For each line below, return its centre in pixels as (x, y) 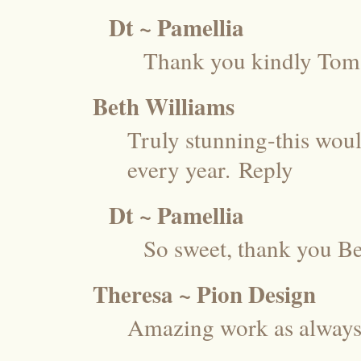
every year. (179, 168)
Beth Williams (164, 106)
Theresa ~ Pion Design (204, 294)
